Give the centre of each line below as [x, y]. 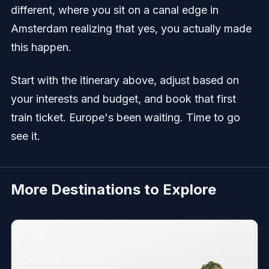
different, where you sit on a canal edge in [114, 10]
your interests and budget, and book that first [123, 99]
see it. [25, 136]
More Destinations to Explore [113, 189]
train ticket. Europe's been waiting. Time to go [125, 118]
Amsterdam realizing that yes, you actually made [131, 29]
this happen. [41, 47]
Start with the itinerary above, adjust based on [125, 80]
